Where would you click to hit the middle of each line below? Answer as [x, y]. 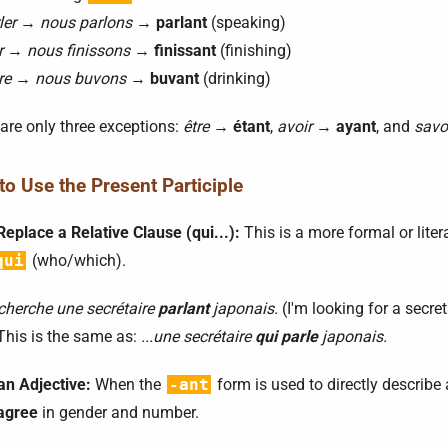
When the [128, 384]
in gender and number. [118, 412]
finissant [185, 50]
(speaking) [246, 22]
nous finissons [78, 50]
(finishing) [254, 50]
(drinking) [235, 78]
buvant [174, 78]
